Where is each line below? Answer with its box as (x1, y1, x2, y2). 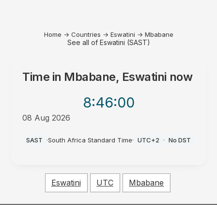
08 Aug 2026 (22, 113, 70, 123)
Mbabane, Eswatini (64, 70, 167, 84)
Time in (22, 70, 64, 84)
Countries (71, 31, 101, 38)
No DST (169, 136, 191, 144)
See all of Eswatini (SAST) (67, 38, 150, 46)
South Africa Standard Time (48, 136, 132, 144)
